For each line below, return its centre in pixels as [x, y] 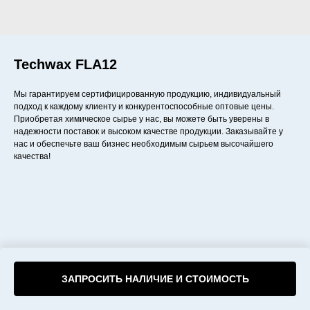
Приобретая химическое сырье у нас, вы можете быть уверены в [142, 119]
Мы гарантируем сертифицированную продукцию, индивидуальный [147, 94]
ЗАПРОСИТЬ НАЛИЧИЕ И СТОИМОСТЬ [155, 279]
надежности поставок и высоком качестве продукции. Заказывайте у [148, 131]
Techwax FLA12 [65, 64]
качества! [32, 156]
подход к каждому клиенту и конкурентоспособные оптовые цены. [144, 107]
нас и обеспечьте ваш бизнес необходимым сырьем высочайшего [144, 144]
